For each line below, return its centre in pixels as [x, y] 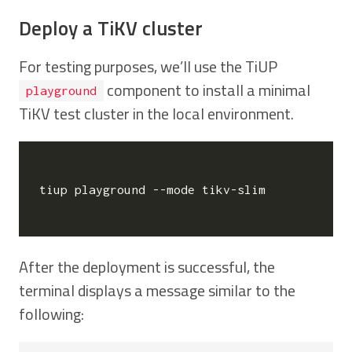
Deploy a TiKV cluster [111, 28]
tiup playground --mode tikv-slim [153, 189]
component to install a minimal [207, 90]
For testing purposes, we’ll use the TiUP [148, 66]
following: [51, 314]
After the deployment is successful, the [147, 267]
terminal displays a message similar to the [157, 291]
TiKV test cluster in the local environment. [156, 113]
